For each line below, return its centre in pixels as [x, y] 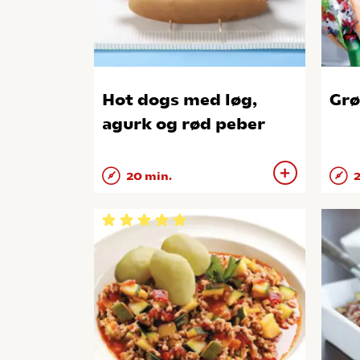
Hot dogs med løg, [180, 100]
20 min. [148, 176]
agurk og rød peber [184, 124]
